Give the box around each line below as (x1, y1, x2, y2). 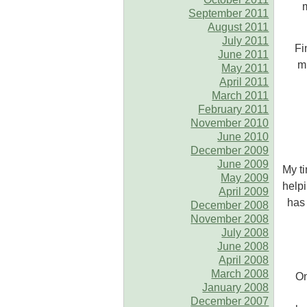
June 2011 (218, 48, 269, 60)
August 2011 (208, 21, 269, 33)
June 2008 (217, 240, 269, 252)
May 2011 (221, 62, 269, 74)
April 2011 (219, 75, 269, 88)
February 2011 (198, 103, 269, 115)
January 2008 (202, 281, 269, 293)
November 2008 (191, 212, 269, 225)
